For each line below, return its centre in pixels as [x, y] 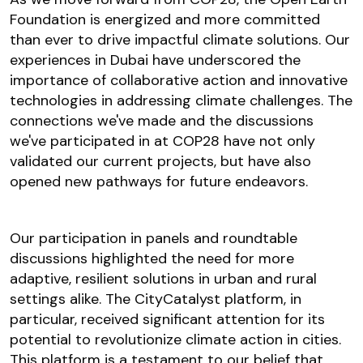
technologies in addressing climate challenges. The [181, 101]
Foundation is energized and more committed [165, 20]
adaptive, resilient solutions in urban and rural [163, 279]
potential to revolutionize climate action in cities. [175, 340]
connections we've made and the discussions [162, 121]
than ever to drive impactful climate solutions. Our [180, 40]
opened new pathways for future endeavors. [159, 182]
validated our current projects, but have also [160, 162]
